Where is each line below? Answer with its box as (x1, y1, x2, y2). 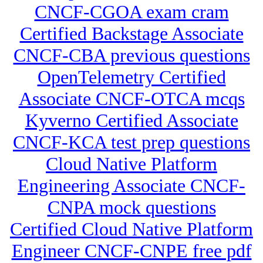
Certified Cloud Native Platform (10, 218, 253, 240)
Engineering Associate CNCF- (18, 175, 245, 197)
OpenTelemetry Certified (37, 66, 226, 88)
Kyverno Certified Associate (25, 110, 238, 131)
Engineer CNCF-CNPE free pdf (11, 240, 252, 262)
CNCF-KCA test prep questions (13, 131, 250, 153)
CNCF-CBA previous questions (13, 45, 250, 66)
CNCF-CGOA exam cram (34, 1, 229, 23)
